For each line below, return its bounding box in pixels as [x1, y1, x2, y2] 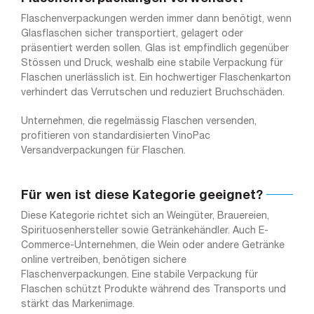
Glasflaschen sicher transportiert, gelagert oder [20, 29, 243, 39]
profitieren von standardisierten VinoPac [20, 132, 210, 142]
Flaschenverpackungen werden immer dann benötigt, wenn [20, 15, 292, 25]
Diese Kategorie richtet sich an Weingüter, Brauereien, [20, 212, 269, 221]
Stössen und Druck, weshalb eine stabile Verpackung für [20, 59, 283, 69]
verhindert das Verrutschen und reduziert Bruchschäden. [20, 88, 285, 98]
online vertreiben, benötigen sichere [20, 256, 186, 266]
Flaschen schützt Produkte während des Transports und [20, 285, 286, 295]
